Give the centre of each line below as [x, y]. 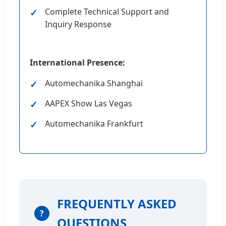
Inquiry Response [78, 24]
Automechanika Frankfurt [94, 124]
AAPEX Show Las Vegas [89, 104]
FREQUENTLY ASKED [117, 204]
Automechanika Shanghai [94, 83]
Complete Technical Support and [107, 12]
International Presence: [77, 63]
